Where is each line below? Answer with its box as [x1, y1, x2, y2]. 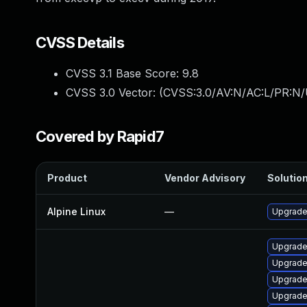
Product [47, 172, 87, 184]
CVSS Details [36, 34, 124, 51]
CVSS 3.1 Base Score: [66, 66, 182, 80]
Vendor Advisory [164, 172, 245, 184]
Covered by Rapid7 [36, 127, 164, 145]
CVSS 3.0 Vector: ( [66, 86, 163, 99]
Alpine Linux [47, 206, 106, 217]
